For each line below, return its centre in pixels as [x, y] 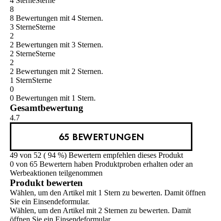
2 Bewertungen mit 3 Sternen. [56, 45]
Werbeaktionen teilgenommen [56, 173]
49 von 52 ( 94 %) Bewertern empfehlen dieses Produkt [96, 155]
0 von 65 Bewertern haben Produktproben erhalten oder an [101, 164]
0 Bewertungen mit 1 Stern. [53, 98]
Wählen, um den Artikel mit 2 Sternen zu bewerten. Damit [100, 211]
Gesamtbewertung [47, 108]
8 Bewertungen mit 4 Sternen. [56, 18]
